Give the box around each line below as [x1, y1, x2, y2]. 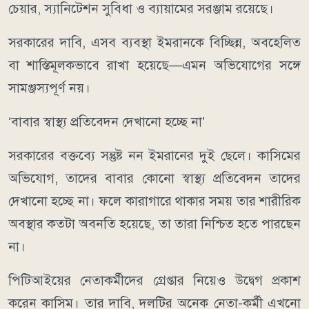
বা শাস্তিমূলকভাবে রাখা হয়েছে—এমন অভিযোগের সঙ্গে [8, 57, 301, 73]
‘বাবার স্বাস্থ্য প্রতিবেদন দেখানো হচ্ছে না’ [8, 113, 205, 130]
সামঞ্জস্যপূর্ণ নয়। [8, 79, 90, 96]
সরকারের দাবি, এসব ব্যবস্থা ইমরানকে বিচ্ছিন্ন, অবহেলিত [8, 34, 301, 50]
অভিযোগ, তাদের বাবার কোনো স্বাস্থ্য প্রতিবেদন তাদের [8, 170, 301, 186]
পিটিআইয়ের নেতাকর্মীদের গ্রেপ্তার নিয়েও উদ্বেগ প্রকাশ [8, 272, 301, 288]
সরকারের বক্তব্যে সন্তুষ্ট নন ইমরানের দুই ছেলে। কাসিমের [8, 147, 301, 163]
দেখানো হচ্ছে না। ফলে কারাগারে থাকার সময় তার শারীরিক [8, 192, 301, 209]
